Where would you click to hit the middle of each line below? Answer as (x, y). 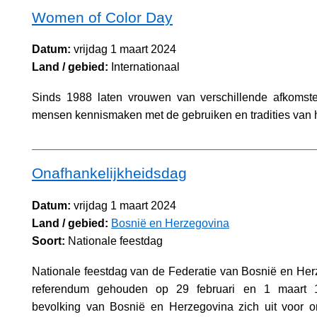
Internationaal (144, 67)
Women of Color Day (102, 17)
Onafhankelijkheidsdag (109, 173)
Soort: (48, 241)
